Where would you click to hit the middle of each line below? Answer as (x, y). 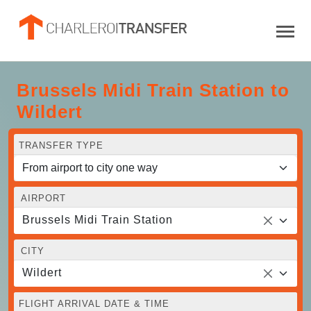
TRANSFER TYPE (61, 145)
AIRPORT (43, 198)
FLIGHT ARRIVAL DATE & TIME (94, 303)
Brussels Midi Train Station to (153, 90)
